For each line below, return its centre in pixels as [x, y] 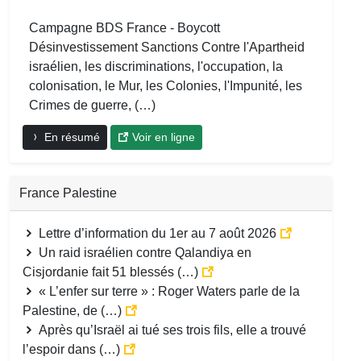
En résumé [71, 137]
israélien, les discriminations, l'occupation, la [156, 67]
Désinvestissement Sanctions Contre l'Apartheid [167, 48]
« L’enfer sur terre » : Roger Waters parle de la [168, 292]
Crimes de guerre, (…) [92, 106]
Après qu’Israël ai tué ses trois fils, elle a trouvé [171, 330]
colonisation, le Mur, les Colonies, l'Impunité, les [166, 86]
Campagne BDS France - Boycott [124, 28]
